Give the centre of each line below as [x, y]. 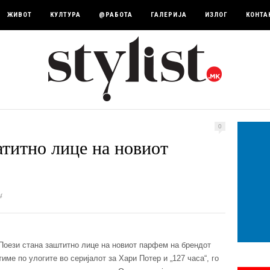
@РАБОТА [116, 15]
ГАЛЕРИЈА [169, 15]
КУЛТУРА [65, 15]
